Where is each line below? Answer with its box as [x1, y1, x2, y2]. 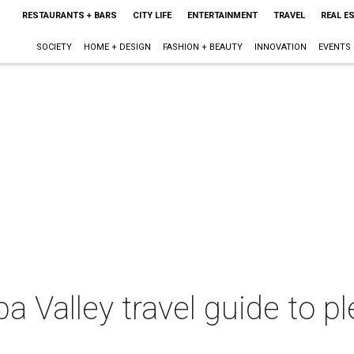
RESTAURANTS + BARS [21, 10, 117, 21]
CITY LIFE [132, 10, 171, 21]
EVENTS [318, 42, 351, 52]
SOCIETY [36, 42, 72, 52]
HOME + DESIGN [83, 42, 151, 52]
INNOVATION [254, 42, 307, 52]
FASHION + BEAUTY [162, 42, 243, 52]
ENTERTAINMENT [186, 10, 258, 21]
